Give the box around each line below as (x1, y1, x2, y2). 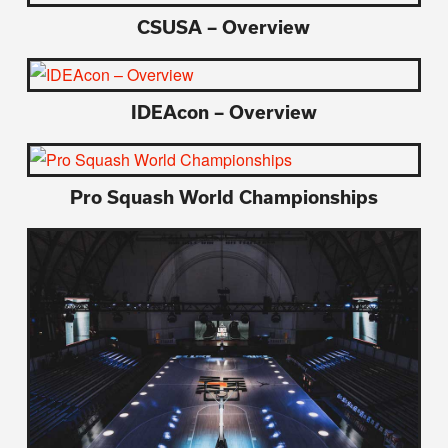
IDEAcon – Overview (130, 101, 317, 124)
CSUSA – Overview (137, 16, 311, 39)
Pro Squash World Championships (69, 186, 378, 209)
